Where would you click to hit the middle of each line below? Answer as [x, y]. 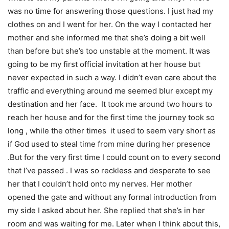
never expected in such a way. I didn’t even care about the [112, 77]
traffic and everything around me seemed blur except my [110, 91]
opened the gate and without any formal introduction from [112, 197]
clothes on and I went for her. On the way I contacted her [110, 24]
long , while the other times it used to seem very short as [112, 131]
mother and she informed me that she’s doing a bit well [107, 38]
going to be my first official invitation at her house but [104, 64]
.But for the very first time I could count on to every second [114, 157]
